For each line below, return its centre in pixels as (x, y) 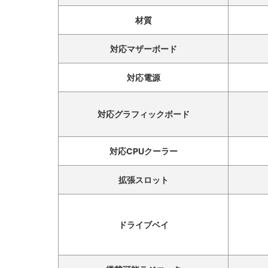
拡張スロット (143, 180)
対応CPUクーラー (143, 151)
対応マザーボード (143, 49)
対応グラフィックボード (143, 114)
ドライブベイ (143, 225)
